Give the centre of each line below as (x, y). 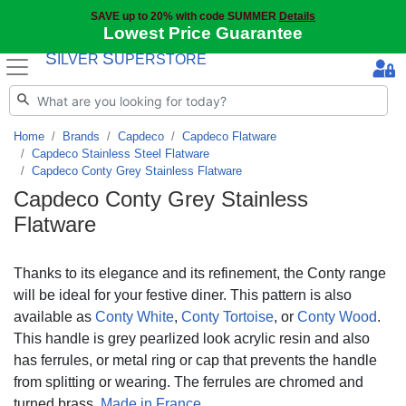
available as (54, 317)
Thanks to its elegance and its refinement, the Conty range (200, 273)
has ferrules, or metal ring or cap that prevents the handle (195, 360)
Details (297, 16)
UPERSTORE (161, 59)
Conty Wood (337, 317)
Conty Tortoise (227, 317)
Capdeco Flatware (229, 136)
